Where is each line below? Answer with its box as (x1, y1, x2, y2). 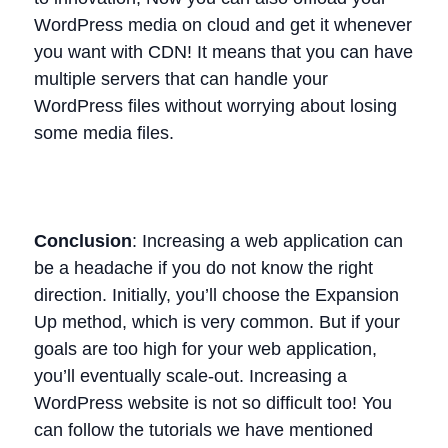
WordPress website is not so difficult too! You (34, 393, 392, 413)
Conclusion (34, 231, 132, 251)
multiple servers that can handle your (34, 69, 328, 89)
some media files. (34, 123, 174, 143)
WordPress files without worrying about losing (34, 96, 397, 116)
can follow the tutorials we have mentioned (34, 420, 373, 440)
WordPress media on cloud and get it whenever (34, 15, 412, 35)
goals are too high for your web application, (34, 339, 377, 359)
